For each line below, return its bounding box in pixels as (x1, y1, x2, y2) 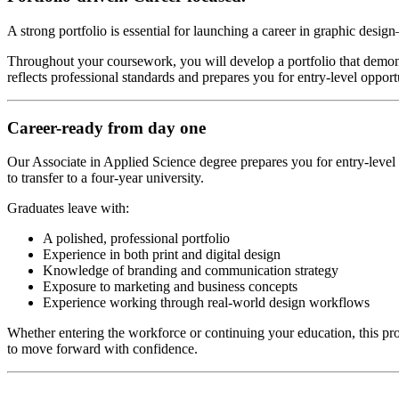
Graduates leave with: (7, 200, 129, 216)
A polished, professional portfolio (43, 231, 230, 247)
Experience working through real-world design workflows (43, 295, 370, 311)
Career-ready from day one (7, 118, 206, 137)
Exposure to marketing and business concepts (43, 279, 297, 295)
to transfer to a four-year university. (7, 170, 204, 186)
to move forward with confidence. (7, 341, 198, 357)
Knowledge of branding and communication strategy (43, 263, 338, 279)
